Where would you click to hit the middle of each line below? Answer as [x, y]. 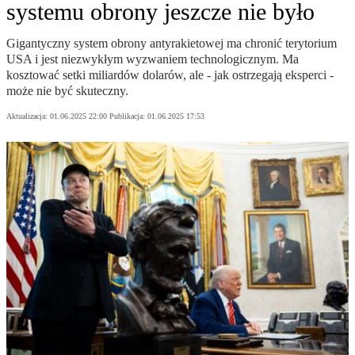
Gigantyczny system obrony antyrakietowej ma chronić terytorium [172, 44]
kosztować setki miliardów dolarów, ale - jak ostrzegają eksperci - [170, 75]
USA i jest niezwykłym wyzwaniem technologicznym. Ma [153, 59]
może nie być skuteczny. [67, 91]
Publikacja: [128, 116]
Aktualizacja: [28, 116]
